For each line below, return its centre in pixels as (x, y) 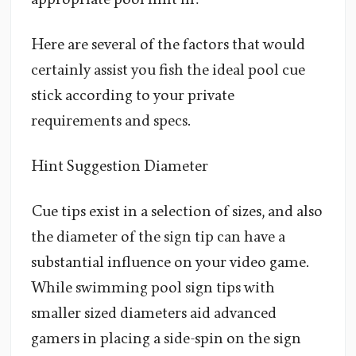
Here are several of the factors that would (168, 45)
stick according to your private (133, 96)
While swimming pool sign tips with (153, 288)
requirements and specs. (110, 121)
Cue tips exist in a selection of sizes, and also (177, 212)
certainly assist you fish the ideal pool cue (168, 70)
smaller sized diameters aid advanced (154, 313)
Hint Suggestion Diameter (120, 166)
